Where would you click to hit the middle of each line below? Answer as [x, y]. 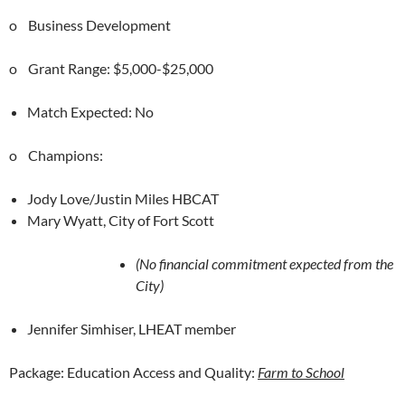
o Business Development [90, 25]
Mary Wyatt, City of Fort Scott [121, 220]
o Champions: [56, 155]
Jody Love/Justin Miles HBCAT [123, 198]
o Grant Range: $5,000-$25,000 [111, 68]
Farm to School [301, 372]
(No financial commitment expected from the [264, 264]
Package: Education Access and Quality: [133, 372]
